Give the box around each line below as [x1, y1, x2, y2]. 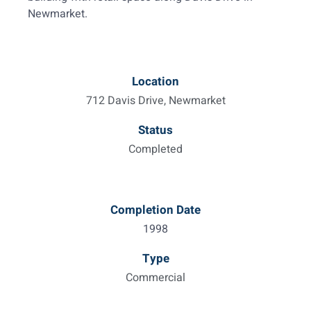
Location [132, 73, 179, 91]
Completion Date [110, 201, 201, 219]
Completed [128, 141, 183, 158]
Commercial [126, 269, 185, 287]
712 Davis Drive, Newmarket [85, 92, 226, 110]
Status [138, 121, 173, 140]
